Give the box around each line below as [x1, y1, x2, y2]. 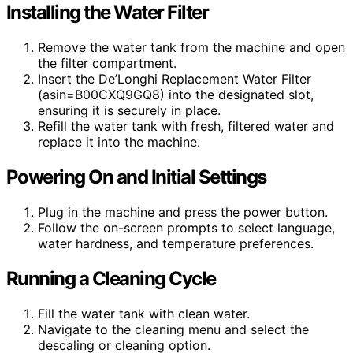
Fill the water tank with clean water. [38, 305, 250, 321]
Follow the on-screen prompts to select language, [38, 220, 335, 236]
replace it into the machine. [38, 134, 200, 150]
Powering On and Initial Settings [6, 165, 266, 189]
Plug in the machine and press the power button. [38, 204, 328, 221]
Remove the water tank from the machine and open [38, 39, 345, 56]
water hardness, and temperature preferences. [38, 236, 314, 252]
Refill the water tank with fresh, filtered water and [38, 118, 334, 135]
